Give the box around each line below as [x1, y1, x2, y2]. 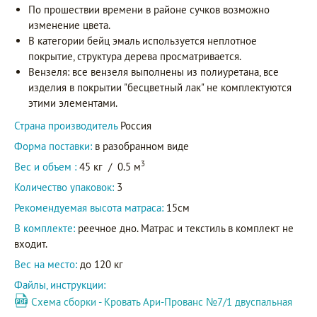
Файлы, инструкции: [14, 278, 108, 292]
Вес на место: [14, 258, 77, 272]
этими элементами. [28, 96, 117, 110]
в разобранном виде [92, 139, 189, 154]
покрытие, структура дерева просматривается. [28, 50, 241, 64]
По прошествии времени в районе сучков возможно [28, 3, 270, 17]
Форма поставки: [14, 139, 92, 154]
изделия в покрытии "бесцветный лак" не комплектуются [28, 81, 292, 95]
